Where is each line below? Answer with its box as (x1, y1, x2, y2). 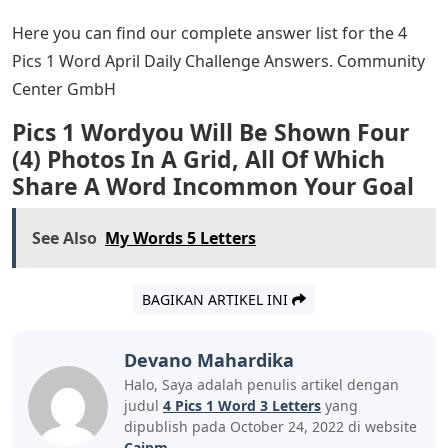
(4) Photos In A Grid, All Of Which (12, 142, 385, 175)
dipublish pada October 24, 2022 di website (124, 416, 417, 436)
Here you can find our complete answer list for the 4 (12, 21, 407, 44)
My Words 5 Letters (105, 226, 256, 249)
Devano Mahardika (124, 347, 294, 372)
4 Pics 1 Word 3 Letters (163, 395, 321, 415)
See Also (32, 226, 97, 249)
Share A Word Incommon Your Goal (12, 169, 414, 202)
